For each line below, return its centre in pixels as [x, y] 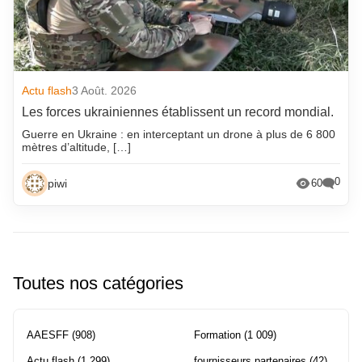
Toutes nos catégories [98, 283]
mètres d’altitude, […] [77, 147]
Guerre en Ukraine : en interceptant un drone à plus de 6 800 [179, 134]
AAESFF [48, 335]
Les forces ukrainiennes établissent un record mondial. [178, 112]
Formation [217, 335]
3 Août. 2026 [105, 90]
